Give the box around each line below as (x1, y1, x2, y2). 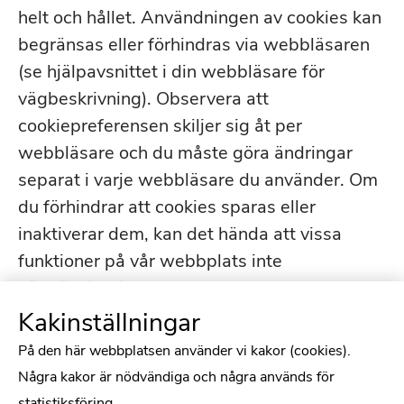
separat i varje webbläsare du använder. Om (18, 168, 378, 192)
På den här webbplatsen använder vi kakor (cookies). (18, 341, 351, 361)
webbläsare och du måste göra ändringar (18, 141, 353, 165)
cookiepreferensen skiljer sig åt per (18, 114, 302, 138)
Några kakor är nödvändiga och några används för (18, 367, 335, 387)
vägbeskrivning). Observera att (18, 87, 269, 111)
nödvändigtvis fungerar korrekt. (18, 276, 272, 300)
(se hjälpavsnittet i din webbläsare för (18, 60, 325, 84)
